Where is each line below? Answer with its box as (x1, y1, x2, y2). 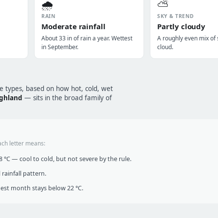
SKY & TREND (157, 13, 194, 19)
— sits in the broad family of (22, 93, 112, 102)
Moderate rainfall (41, 21, 106, 31)
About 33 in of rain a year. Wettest (41, 34, 132, 42)
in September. (41, 43, 78, 51)
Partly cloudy (157, 21, 206, 31)
